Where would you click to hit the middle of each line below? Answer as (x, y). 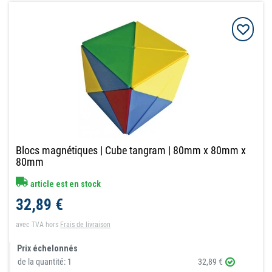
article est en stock (65, 184)
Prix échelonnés (48, 249)
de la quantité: (43, 262)
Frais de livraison (86, 225)
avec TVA (30, 225)
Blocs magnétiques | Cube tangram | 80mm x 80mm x (131, 151)
